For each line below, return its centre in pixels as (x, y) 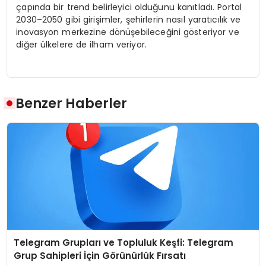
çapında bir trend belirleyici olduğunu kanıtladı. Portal (129, 7)
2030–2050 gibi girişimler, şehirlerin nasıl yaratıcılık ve (129, 20)
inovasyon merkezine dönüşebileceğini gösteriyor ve (128, 32)
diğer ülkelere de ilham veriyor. (82, 45)
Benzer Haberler (72, 103)
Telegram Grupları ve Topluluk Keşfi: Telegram (124, 242)
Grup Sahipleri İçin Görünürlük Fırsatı (100, 255)
